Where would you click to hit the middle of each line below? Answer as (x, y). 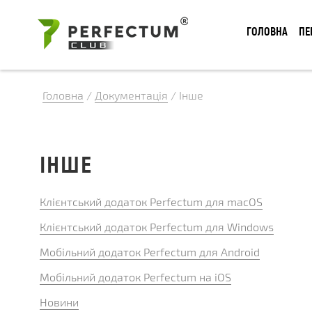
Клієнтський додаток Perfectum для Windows (157, 227)
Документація (131, 95)
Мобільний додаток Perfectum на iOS (135, 277)
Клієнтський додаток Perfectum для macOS (151, 202)
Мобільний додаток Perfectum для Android (150, 252)
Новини (59, 302)
